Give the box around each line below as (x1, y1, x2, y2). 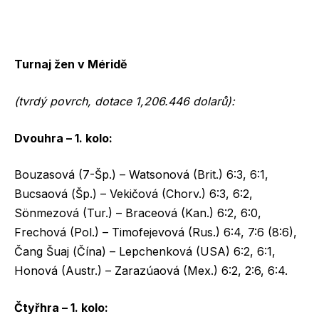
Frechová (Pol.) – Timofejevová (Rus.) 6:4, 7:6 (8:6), (14, 225, 297, 240)
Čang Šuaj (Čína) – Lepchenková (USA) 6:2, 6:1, (14, 244, 276, 259)
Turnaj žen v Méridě (14, 57, 130, 72)
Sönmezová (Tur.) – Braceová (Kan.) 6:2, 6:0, (14, 206, 261, 221)
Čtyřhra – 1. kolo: (14, 300, 108, 315)
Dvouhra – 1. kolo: (14, 130, 113, 145)
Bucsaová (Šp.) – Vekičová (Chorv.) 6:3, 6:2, (14, 187, 253, 202)
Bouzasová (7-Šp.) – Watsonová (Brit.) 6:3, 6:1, (14, 167, 268, 182)
